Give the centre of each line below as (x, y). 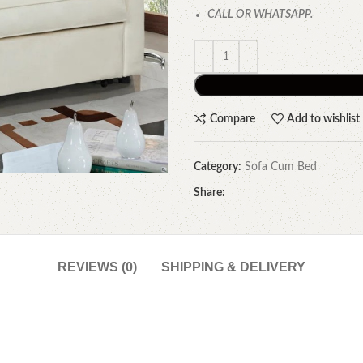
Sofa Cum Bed (281, 167)
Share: (209, 193)
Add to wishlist (324, 119)
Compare (232, 119)
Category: (218, 167)
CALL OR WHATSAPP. (260, 15)
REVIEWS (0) (97, 267)
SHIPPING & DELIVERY (233, 267)
